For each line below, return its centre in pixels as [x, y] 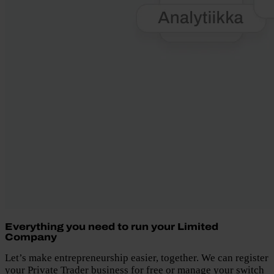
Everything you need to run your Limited [112, 226]
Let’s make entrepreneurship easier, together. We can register [137, 258]
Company [31, 237]
